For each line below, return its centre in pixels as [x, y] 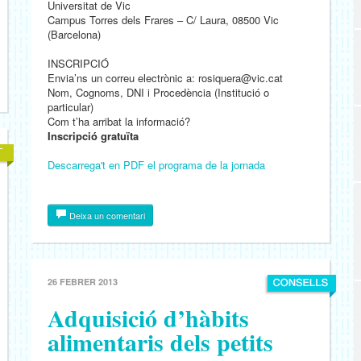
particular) [71, 107]
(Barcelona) [74, 34]
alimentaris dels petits [160, 342]
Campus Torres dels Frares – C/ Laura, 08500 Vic [163, 20]
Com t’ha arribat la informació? [119, 121]
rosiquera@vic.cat [241, 78]
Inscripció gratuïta [93, 136]
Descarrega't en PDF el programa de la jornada [156, 165]
